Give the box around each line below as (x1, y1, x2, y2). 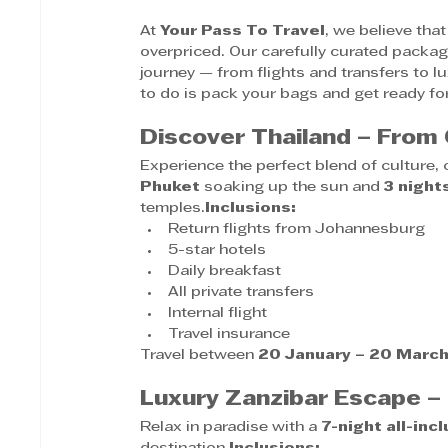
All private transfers (168, 285, 315, 299)
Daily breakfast (168, 264, 282, 278)
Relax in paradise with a (140, 420, 322, 434)
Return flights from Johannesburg (168, 222, 426, 236)
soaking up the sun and (200, 180, 385, 194)
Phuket (140, 180, 201, 194)
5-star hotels (168, 243, 267, 257)
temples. (140, 201, 206, 215)
